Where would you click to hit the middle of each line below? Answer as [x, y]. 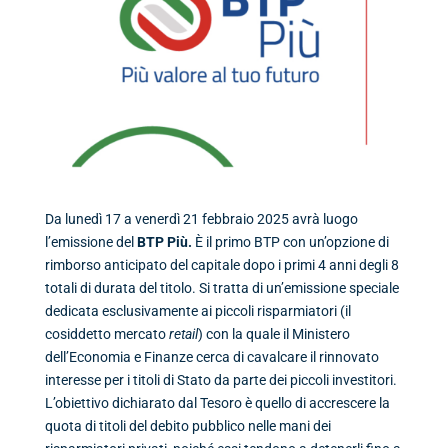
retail [183, 333]
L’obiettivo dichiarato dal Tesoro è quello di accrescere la [217, 402]
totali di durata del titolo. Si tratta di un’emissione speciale [221, 287]
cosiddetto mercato [106, 333]
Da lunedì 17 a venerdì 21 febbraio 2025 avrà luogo [201, 218]
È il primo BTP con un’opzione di [291, 241]
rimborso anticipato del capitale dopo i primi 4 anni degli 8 [221, 264]
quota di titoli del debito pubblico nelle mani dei [187, 425]
